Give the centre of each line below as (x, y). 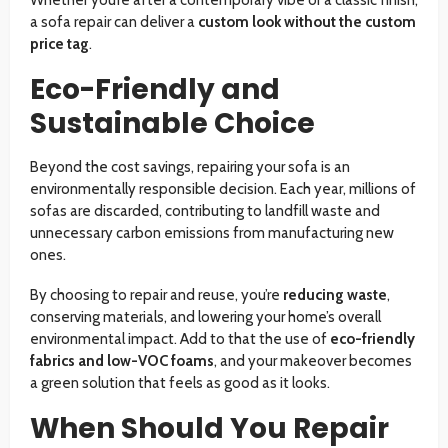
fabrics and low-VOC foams (122, 361)
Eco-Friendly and (155, 90)
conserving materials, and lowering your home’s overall (205, 317)
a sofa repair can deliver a (114, 22)
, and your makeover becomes (313, 361)
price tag (59, 44)
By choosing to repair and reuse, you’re (156, 295)
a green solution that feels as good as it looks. (180, 383)
